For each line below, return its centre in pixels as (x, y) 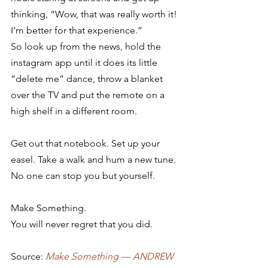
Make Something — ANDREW (111, 256)
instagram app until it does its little (85, 63)
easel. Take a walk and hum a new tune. (93, 159)
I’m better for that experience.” (77, 30)
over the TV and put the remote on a (89, 95)
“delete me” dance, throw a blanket (88, 79)
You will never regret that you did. (82, 224)
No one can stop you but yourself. (83, 176)
